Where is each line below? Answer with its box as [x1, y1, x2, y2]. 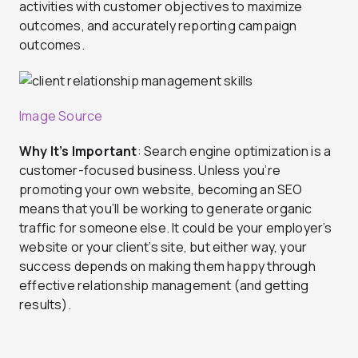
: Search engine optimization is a [137, 142, 332, 161]
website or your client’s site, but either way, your [19, 238, 308, 257]
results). [19, 296, 71, 314]
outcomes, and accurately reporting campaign [19, 16, 297, 34]
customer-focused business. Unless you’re [19, 161, 281, 180]
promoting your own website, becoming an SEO [19, 181, 303, 199]
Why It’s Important [19, 142, 137, 161]
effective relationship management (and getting [19, 276, 309, 295]
